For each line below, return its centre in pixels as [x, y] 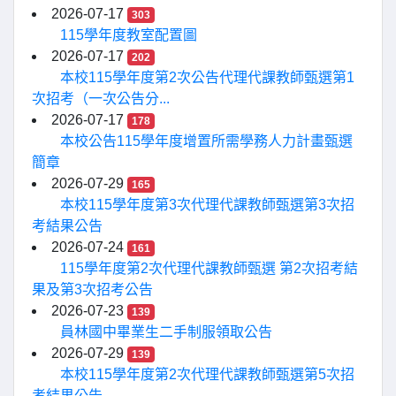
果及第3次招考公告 [92, 289]
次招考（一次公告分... [101, 99]
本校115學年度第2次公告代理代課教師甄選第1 [207, 77]
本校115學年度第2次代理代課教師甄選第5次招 [207, 374]
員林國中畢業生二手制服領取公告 [166, 332]
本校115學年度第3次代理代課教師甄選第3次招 [207, 205]
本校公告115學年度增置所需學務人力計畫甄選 [206, 141]
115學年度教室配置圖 [129, 35]
